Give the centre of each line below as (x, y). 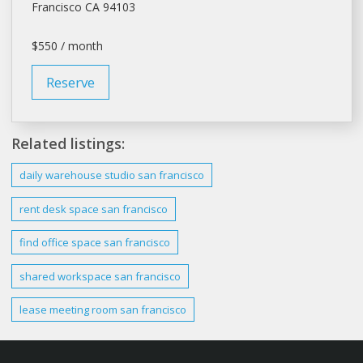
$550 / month (67, 45)
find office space (61, 243)
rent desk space (60, 209)
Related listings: (68, 144)
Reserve (70, 82)
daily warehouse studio (78, 175)
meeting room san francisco (117, 310)
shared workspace (66, 276)
